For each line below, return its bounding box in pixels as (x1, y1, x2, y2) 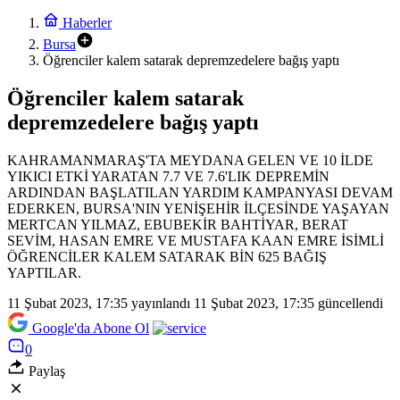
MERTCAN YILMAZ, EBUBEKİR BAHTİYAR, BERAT (7, 216, 348, 232)
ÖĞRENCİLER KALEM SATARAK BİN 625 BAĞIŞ (7, 248, 327, 264)
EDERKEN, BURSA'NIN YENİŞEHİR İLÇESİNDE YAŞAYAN (7, 200, 389, 216)
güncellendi (314, 295, 383, 311)
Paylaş (25, 362, 65, 379)
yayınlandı (128, 295, 190, 311)
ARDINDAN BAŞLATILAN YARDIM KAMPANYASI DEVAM (7, 184, 393, 200)
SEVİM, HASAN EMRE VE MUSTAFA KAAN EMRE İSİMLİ (7, 232, 384, 248)
